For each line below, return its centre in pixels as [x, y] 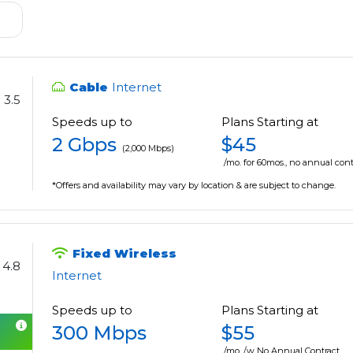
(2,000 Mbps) [149, 149]
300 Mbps [100, 333]
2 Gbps [85, 145]
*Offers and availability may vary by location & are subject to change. [194, 186]
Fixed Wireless [125, 254]
